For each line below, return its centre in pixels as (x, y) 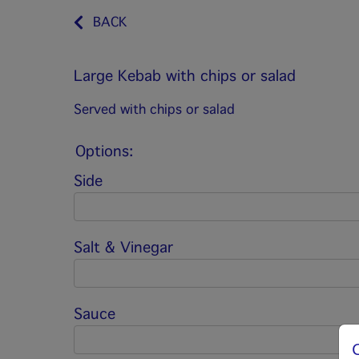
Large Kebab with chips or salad (185, 76)
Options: (104, 151)
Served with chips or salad (154, 109)
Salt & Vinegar (123, 248)
